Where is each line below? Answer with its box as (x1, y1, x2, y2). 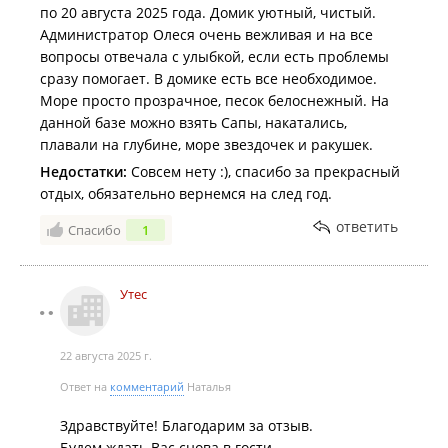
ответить (336, 217, 398, 236)
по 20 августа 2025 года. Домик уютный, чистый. (40, 3, 376, 22)
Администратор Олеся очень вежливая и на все (40, 25, 373, 44)
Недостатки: (40, 162, 127, 181)
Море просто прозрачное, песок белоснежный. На (40, 91, 389, 110)
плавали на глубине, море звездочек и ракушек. (40, 135, 373, 154)
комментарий (110, 379, 184, 394)
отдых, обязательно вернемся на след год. (40, 184, 332, 203)
